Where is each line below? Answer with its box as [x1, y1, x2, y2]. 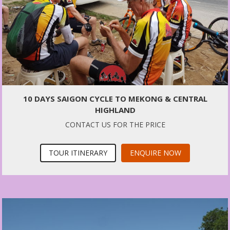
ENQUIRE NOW [130, 147, 181, 158]
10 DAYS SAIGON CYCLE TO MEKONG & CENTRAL [23, 93, 207, 104]
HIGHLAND [94, 104, 136, 115]
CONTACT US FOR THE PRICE [65, 119, 165, 129]
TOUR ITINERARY [49, 147, 107, 158]
